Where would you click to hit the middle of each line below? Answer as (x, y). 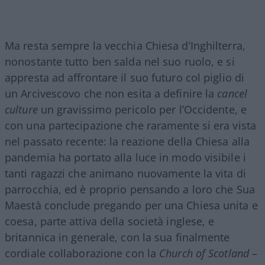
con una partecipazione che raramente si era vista (130, 125)
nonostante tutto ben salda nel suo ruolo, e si (120, 61)
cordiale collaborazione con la (82, 253)
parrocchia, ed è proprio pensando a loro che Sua (130, 189)
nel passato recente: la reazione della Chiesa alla (127, 141)
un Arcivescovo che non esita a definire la (111, 93)
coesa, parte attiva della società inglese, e (110, 221)
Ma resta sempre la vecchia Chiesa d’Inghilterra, (125, 45)
